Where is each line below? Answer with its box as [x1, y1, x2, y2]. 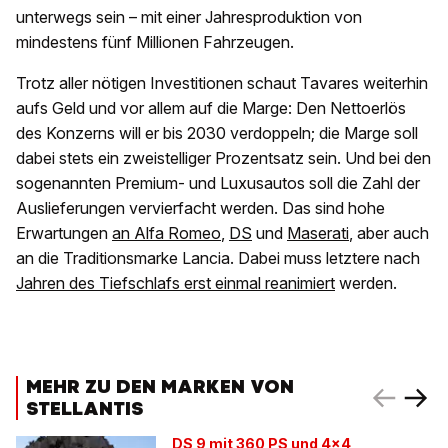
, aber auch [349, 223, 429, 244]
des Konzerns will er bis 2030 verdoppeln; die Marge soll [16, 123, 418, 144]
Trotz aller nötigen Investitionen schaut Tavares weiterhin [16, 73, 428, 94]
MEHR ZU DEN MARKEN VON [26, 374, 294, 400]
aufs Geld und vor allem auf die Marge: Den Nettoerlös [16, 98, 406, 119]
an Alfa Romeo [112, 223, 221, 244]
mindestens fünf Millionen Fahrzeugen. [16, 32, 294, 53]
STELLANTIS [26, 396, 143, 422]
